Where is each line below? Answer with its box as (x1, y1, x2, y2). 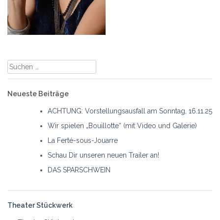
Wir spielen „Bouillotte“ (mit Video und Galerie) (48, 121, 197, 130)
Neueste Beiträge (7, 89, 69, 98)
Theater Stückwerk (7, 201, 73, 209)
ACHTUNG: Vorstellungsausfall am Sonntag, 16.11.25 (48, 107, 212, 115)
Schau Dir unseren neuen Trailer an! (48, 151, 159, 159)
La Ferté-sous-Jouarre (48, 136, 118, 144)
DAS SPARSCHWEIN (48, 165, 110, 174)
